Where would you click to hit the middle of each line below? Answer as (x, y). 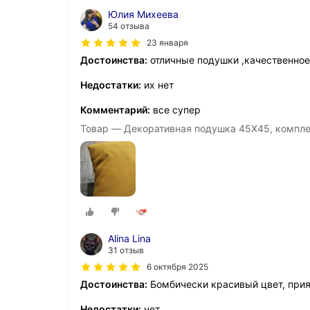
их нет (157, 85)
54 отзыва (129, 26)
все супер (175, 110)
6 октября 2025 (177, 267)
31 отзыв (126, 250)
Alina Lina (129, 239)
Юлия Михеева (143, 14)
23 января (167, 43)
